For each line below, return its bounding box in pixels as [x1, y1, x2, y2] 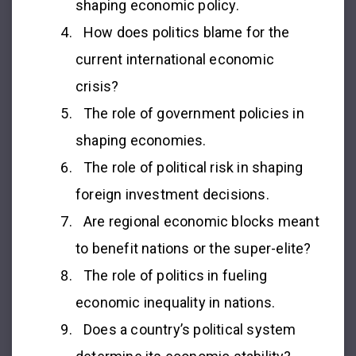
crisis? [75, 77, 119, 95]
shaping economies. [75, 131, 207, 149]
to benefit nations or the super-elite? [75, 239, 311, 257]
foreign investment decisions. [75, 185, 269, 203]
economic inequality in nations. [75, 293, 276, 311]
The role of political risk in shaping [83, 158, 304, 176]
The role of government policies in [83, 104, 304, 122]
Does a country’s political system [83, 320, 296, 338]
